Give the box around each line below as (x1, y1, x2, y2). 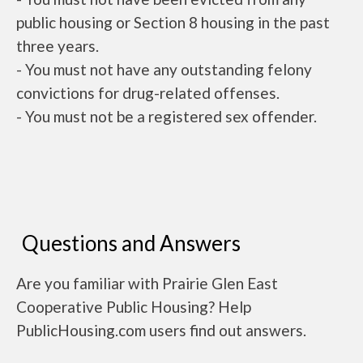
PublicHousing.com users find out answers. (16, 321, 306, 340)
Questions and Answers (22, 230, 241, 256)
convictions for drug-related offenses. (16, 83, 280, 102)
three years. (16, 36, 99, 55)
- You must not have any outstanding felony (16, 60, 312, 79)
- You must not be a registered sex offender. (16, 107, 317, 126)
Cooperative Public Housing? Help (16, 297, 251, 316)
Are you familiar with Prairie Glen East (16, 274, 278, 293)
